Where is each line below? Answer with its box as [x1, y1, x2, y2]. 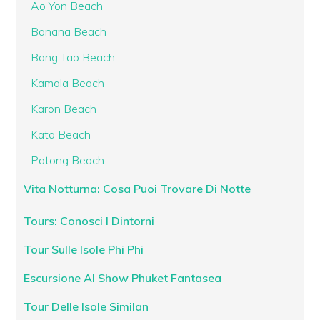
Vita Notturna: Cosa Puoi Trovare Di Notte [24, 181, 251, 196]
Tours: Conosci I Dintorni [24, 214, 155, 229]
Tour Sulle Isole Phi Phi [24, 242, 144, 257]
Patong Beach [31, 153, 105, 168]
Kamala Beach [31, 76, 105, 91]
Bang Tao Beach [31, 50, 116, 65]
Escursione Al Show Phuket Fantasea [24, 271, 222, 286]
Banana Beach [31, 24, 107, 39]
